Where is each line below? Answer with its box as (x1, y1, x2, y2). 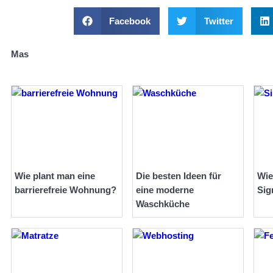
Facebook (109, 15, 151, 26)
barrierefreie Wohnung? (15, 185, 116, 196)
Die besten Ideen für (136, 171, 221, 182)
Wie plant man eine (15, 171, 95, 182)
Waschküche (136, 199, 190, 210)
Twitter (204, 15, 233, 26)
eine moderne (136, 185, 194, 196)
